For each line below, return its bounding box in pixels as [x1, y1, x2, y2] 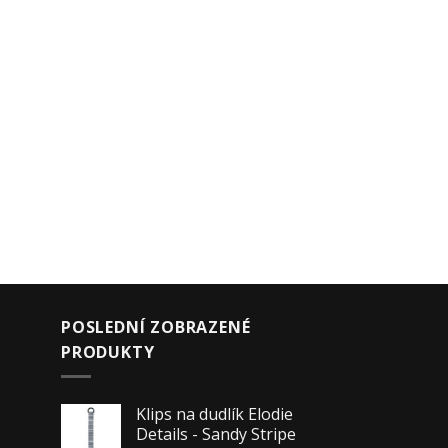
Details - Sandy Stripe [136, 423, 296, 446]
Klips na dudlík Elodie [136, 403, 293, 426]
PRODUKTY [61, 340, 155, 363]
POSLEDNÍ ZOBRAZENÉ [61, 315, 251, 338]
